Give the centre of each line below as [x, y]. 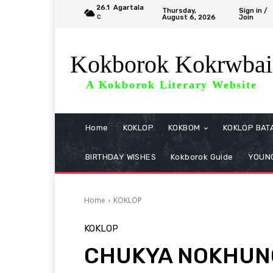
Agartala [129, 8]
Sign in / [253, 11]
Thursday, [179, 11]
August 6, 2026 [189, 17]
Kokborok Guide [202, 157]
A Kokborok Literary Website [172, 85]
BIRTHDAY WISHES [121, 157]
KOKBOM [184, 128]
